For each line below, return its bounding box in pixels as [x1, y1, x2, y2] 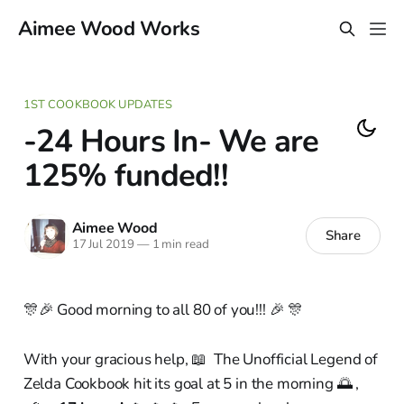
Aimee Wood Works [18, 15, 200, 42]
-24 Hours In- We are [23, 119, 319, 162]
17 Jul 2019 [71, 235, 134, 253]
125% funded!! [23, 153, 228, 197]
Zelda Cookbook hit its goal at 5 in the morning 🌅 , [23, 372, 360, 394]
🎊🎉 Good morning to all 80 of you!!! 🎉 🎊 [23, 298, 304, 320]
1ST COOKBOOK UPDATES [23, 96, 173, 113]
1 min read [149, 235, 209, 253]
